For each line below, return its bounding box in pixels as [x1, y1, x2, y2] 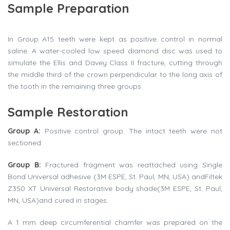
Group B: [8, 160, 41, 170]
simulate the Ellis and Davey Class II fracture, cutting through [8, 58, 222, 68]
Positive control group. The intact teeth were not [44, 126, 223, 136]
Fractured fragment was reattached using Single [41, 160, 223, 170]
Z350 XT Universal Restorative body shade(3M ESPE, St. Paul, [8, 184, 222, 194]
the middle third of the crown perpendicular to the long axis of [8, 70, 222, 80]
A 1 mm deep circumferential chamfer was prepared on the [8, 218, 222, 227]
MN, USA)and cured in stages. [8, 196, 110, 205]
